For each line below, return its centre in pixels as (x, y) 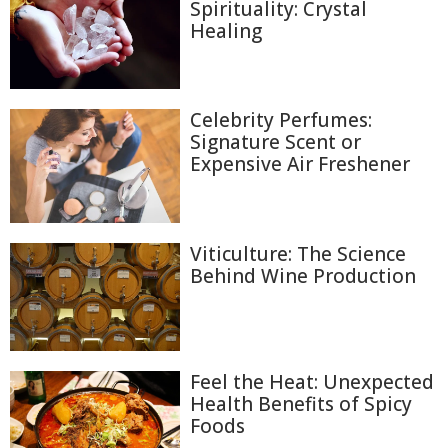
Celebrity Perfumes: (281, 120)
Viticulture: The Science (298, 253)
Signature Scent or (275, 142)
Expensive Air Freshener (300, 164)
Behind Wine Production (303, 275)
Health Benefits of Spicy (301, 404)
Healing (226, 31)
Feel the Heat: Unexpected (312, 382)
